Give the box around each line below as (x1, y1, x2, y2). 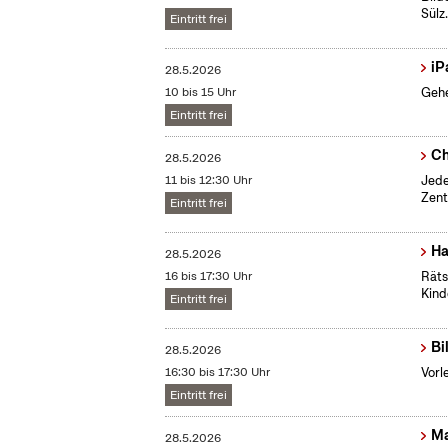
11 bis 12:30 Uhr (165, 172, 253, 189)
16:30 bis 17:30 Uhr (165, 364, 271, 381)
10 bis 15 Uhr (165, 84, 237, 101)
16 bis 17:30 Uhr (165, 268, 253, 285)
